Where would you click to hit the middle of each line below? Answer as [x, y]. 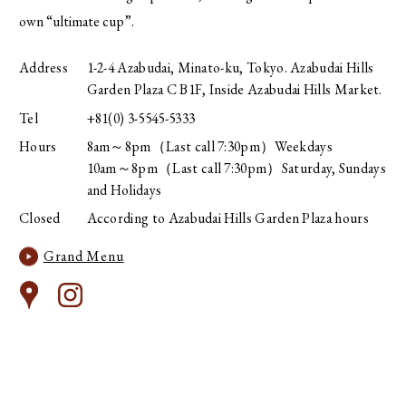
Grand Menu [83, 256]
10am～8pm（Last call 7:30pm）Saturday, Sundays [236, 168]
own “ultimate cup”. [76, 22]
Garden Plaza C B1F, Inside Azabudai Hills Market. [234, 90]
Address [43, 68]
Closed [39, 217]
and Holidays [124, 189]
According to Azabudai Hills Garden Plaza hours [227, 217]
